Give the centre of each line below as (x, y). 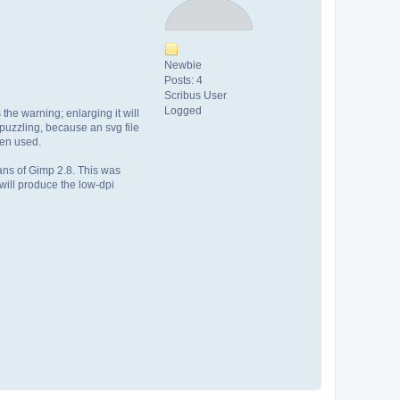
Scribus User (196, 95)
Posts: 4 (183, 80)
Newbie (183, 65)
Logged (183, 110)
